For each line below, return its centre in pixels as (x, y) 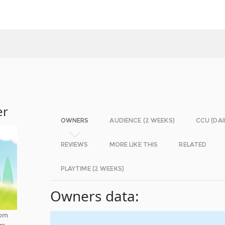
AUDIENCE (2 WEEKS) (142, 120)
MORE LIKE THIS (134, 144)
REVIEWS (74, 144)
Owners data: (95, 196)
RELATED (193, 144)
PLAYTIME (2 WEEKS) (92, 168)
